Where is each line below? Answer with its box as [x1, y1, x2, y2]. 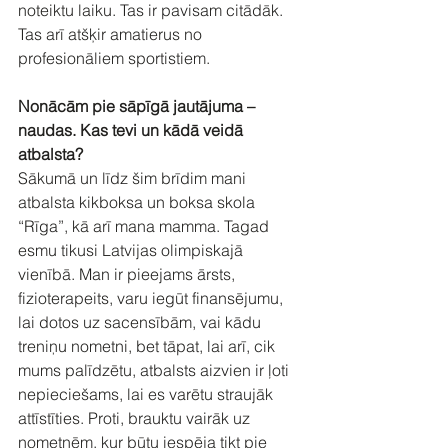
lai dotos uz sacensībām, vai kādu [18, 311, 265, 332]
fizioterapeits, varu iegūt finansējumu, [18, 287, 287, 308]
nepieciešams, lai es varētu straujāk [18, 383, 277, 404]
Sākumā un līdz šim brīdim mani [18, 167, 250, 188]
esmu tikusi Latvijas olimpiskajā [18, 239, 247, 260]
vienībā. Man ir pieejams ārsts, [18, 263, 239, 284]
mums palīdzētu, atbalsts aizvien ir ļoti [18, 359, 293, 380]
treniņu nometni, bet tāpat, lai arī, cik [18, 335, 279, 356]
